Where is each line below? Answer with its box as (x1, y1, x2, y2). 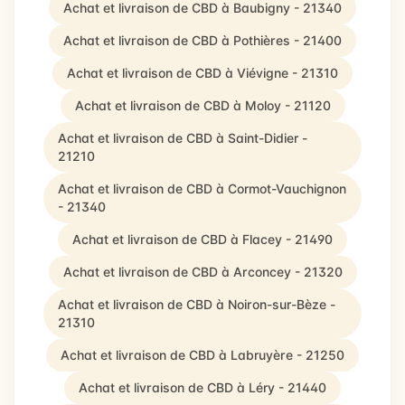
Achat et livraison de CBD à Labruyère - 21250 (61, 347, 344, 363)
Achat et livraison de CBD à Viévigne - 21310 (67, 65, 338, 80)
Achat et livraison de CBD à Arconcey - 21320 (62, 264, 343, 279)
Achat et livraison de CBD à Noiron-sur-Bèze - (58, 297, 335, 312)
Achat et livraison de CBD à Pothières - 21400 (63, 33, 342, 48)
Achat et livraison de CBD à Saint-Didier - (58, 130, 307, 146)
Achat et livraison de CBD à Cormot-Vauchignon (58, 181, 346, 196)
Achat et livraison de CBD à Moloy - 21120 (74, 98, 331, 113)
